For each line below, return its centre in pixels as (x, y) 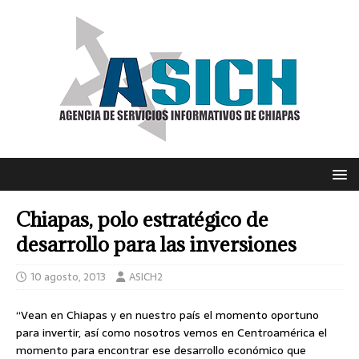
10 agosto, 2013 (68, 277)
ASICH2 (146, 277)
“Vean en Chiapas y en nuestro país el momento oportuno (167, 315)
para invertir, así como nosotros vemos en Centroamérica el (171, 333)
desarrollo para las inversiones (156, 244)
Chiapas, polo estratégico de (142, 219)
